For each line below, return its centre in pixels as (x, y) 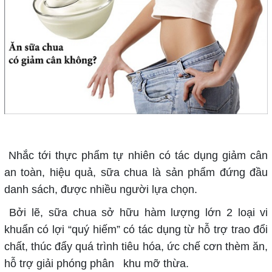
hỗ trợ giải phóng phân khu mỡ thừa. (96, 264)
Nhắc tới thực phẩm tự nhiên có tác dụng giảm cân (136, 156)
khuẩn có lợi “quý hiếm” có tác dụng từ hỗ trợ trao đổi (136, 230)
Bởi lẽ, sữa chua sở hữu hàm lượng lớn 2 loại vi (136, 213)
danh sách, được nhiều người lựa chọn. (100, 190)
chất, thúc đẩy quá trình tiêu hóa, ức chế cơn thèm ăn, (136, 247)
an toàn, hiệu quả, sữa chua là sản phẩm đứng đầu (136, 173)
